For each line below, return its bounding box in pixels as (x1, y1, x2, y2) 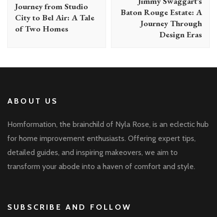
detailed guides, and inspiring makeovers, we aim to (7, 147, 178, 157)
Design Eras (159, 29, 202, 40)
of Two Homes (15, 23, 68, 34)
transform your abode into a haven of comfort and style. (7, 161, 195, 171)
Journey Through (140, 17, 202, 29)
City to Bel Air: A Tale (15, 12, 94, 23)
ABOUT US (7, 96, 59, 106)
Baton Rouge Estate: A (121, 6, 202, 17)
